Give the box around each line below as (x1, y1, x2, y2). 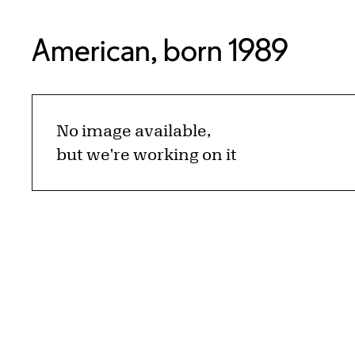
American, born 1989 (32, 32, 288, 67)
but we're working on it (56, 145, 237, 164)
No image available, (56, 121, 211, 140)
